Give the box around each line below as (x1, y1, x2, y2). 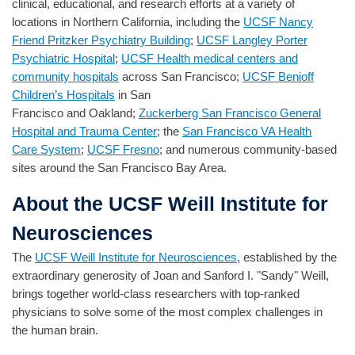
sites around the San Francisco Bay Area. (12, 161, 227, 175)
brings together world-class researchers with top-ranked (12, 286, 300, 300)
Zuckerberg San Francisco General (139, 106, 321, 120)
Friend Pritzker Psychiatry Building (12, 33, 190, 48)
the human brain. (12, 323, 98, 337)
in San (115, 88, 151, 102)
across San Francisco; (119, 70, 242, 84)
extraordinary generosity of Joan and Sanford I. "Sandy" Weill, (12, 268, 329, 282)
